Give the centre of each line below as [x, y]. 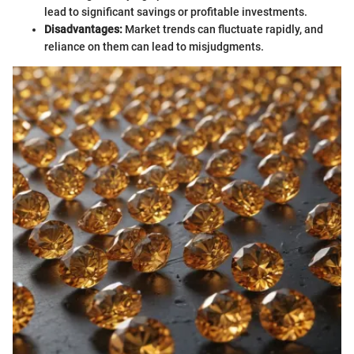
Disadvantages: [83, 30]
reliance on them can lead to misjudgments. [154, 47]
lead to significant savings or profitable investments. [176, 12]
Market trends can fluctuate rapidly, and [223, 30]
